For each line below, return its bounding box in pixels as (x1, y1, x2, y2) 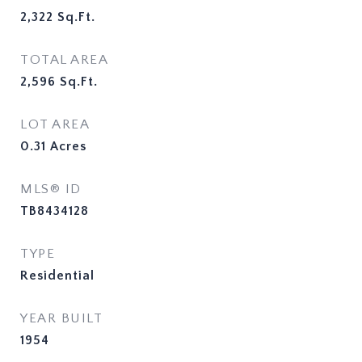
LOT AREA (20, 117, 90, 132)
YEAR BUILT (20, 311, 103, 326)
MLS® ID (20, 182, 82, 196)
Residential (20, 268, 95, 283)
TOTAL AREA (20, 53, 108, 67)
